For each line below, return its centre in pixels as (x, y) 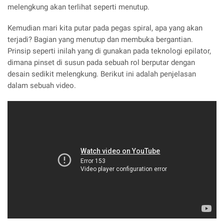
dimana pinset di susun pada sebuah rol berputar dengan (101, 62)
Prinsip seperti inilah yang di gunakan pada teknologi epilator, (109, 51)
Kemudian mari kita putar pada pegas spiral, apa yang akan (105, 28)
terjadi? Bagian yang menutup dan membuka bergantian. (100, 39)
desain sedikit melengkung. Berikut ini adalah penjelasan (102, 74)
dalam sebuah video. (42, 85)
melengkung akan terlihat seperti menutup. (78, 7)
